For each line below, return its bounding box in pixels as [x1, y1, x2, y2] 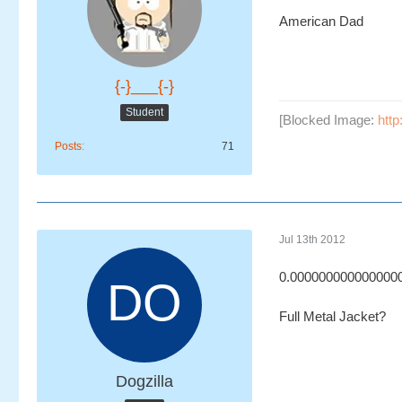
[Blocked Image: [279, 112, 378, 127]
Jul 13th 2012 [279, 232, 345, 246]
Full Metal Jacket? [279, 309, 386, 324]
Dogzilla [116, 372, 173, 390]
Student [126, 105, 163, 118]
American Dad [279, 13, 363, 29]
